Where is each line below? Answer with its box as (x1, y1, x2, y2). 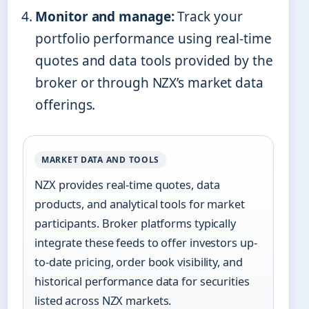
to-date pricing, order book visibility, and (34, 255, 243, 270)
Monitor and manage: (35, 8, 175, 26)
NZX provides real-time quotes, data (34, 177, 220, 193)
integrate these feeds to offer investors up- (34, 235, 257, 251)
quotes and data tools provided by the (35, 52, 273, 70)
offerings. (35, 96, 96, 114)
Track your (174, 8, 243, 26)
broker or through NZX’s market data (35, 74, 263, 92)
